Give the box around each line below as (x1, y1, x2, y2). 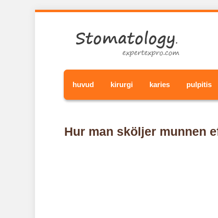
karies (149, 80, 170, 89)
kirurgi (110, 80, 133, 89)
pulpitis (186, 80, 212, 89)
